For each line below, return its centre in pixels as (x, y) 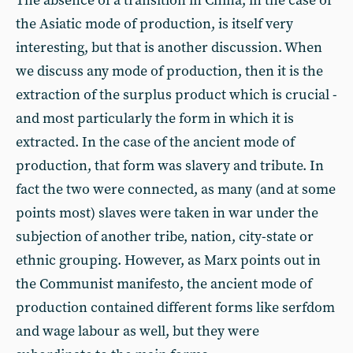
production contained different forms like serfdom (175, 308)
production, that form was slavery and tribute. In (170, 166)
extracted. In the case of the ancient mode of (155, 142)
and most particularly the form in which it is (155, 119)
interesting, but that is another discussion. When (169, 48)
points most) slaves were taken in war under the (167, 213)
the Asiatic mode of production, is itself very (154, 24)
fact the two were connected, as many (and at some (176, 190)
